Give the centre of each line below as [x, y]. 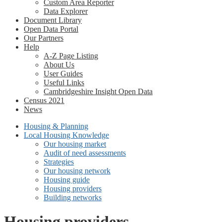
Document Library [53, 20]
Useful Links [64, 83]
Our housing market [75, 144]
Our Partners [44, 38]
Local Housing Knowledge [66, 135]
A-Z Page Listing [71, 56]
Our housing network [77, 171]
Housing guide [67, 180]
